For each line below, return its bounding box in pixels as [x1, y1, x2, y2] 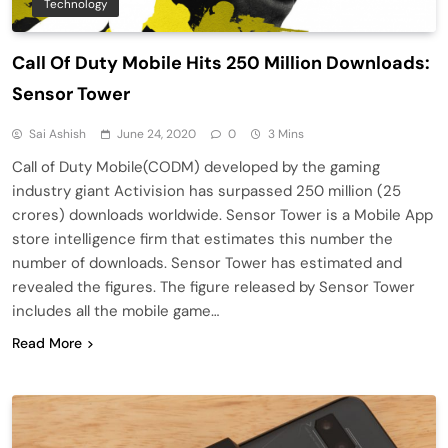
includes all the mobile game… [12, 300, 219, 321]
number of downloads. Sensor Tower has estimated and [12, 252, 402, 273]
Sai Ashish [29, 125, 86, 142]
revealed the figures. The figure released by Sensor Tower [12, 276, 415, 297]
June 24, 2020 [117, 125, 196, 142]
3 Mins [268, 125, 304, 142]
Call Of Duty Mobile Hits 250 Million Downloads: [12, 50, 430, 75]
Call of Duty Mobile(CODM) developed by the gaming [12, 156, 380, 177]
